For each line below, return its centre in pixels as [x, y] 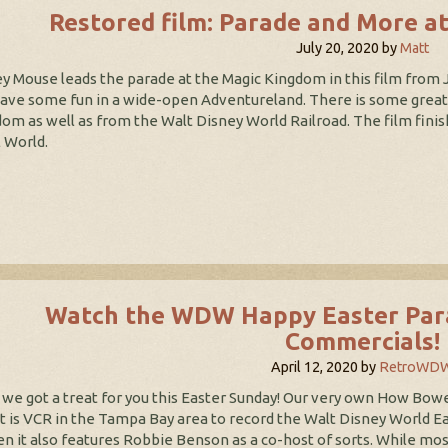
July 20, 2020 [337, 48]
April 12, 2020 [315, 367]
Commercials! [362, 342]
